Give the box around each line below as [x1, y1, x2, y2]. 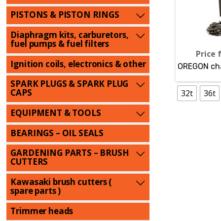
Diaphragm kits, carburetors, [10, 29, 129, 40]
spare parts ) [10, 185, 61, 197]
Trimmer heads [10, 205, 74, 217]
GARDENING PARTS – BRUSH [10, 147, 129, 159]
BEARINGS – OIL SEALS [10, 127, 104, 139]
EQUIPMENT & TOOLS [10, 107, 101, 118]
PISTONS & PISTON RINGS [10, 9, 119, 21]
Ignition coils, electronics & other [10, 58, 146, 70]
